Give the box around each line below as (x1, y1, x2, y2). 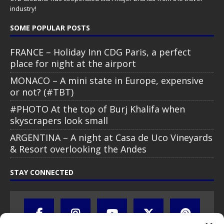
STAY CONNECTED (10, 167, 73, 177)
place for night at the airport (10, 57, 136, 69)
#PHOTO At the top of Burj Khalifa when (10, 102, 185, 115)
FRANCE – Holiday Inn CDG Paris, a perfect (10, 45, 191, 58)
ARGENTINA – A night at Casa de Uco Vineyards (10, 131, 212, 143)
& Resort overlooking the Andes (10, 142, 146, 155)
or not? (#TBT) (10, 85, 73, 98)
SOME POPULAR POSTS (10, 22, 90, 32)
